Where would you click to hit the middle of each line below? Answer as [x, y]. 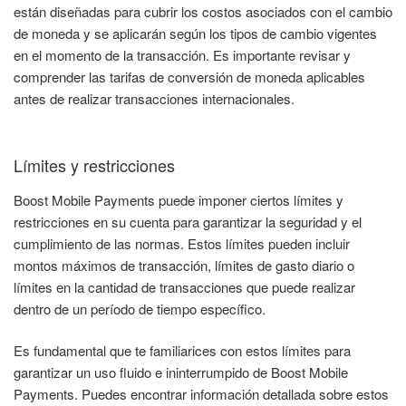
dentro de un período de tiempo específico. [140, 308]
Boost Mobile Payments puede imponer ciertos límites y [179, 199]
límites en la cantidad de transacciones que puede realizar [184, 286]
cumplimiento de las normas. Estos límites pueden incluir [182, 243]
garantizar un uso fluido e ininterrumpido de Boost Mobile [181, 372]
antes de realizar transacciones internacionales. [154, 98]
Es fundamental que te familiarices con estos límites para [182, 351]
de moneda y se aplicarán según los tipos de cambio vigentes [195, 33]
